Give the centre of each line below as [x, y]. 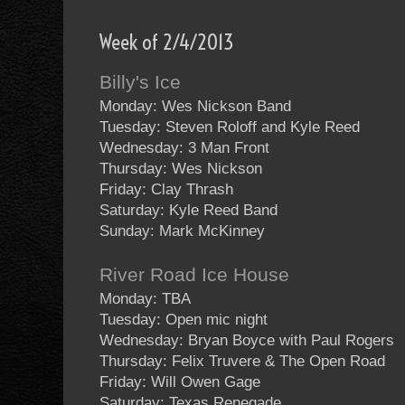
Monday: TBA [145, 299]
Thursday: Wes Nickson [181, 169]
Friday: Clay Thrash [166, 190]
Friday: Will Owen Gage [180, 382]
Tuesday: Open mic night [184, 320]
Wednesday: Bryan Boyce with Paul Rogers [247, 341]
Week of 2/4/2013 [167, 42]
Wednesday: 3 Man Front [184, 148]
